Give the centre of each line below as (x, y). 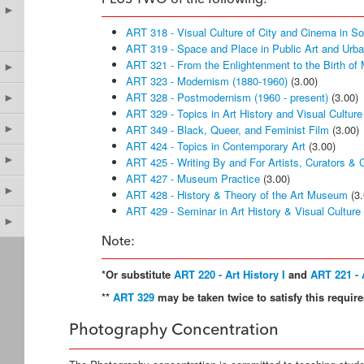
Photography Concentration (174, 331)
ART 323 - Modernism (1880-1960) (207, 81)
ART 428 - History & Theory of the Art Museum (237, 195)
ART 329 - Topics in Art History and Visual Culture (244, 113)
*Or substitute (138, 274)
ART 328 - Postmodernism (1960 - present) (227, 97)
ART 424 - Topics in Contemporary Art (216, 146)
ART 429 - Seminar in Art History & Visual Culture (243, 211)
